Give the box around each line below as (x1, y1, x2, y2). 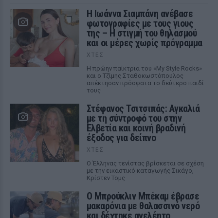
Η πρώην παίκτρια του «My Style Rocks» (86, 65, 202, 72)
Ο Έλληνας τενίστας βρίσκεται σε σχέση (86, 160, 204, 167)
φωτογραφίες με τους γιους (86, 18, 194, 29)
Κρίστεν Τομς (86, 174, 125, 182)
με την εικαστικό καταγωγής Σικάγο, (86, 167, 194, 174)
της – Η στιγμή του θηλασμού (86, 27, 197, 39)
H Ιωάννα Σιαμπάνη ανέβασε (86, 8, 193, 19)
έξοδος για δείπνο (86, 132, 156, 144)
